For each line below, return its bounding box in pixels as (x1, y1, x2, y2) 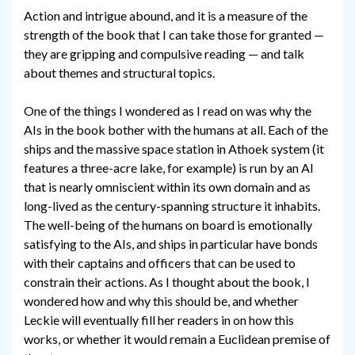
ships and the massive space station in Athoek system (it (24, 141, 324, 157)
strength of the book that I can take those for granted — (24, 27, 324, 43)
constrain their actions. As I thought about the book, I (24, 274, 310, 290)
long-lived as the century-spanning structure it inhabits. (24, 198, 320, 214)
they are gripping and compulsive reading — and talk (24, 46, 304, 62)
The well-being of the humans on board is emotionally (24, 217, 312, 233)
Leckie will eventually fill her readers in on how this (24, 312, 294, 328)
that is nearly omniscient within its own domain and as (24, 179, 311, 195)
